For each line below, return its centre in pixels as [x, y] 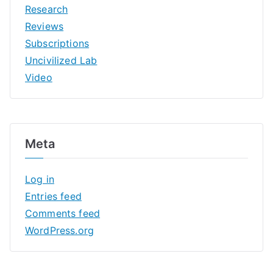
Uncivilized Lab [61, 60]
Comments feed [63, 213]
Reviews [44, 26]
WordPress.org [60, 230]
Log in [40, 179]
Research [47, 9]
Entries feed [53, 196]
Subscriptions [57, 43]
